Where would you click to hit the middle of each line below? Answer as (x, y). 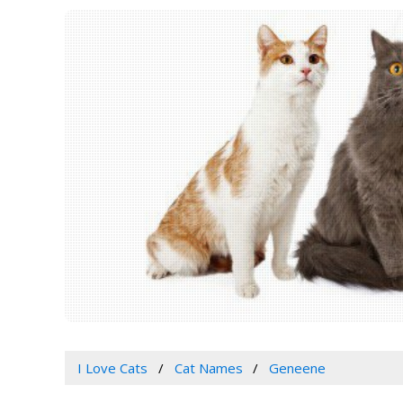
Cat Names (208, 368)
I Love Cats (112, 368)
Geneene (298, 368)
